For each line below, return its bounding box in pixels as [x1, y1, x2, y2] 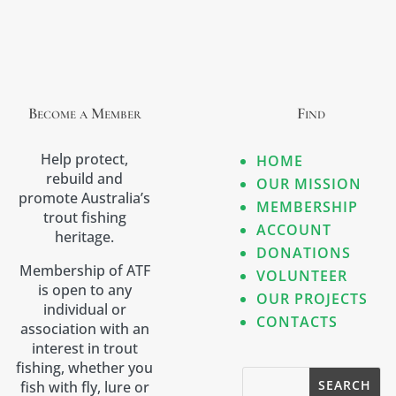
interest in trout [31, 339, 138, 359]
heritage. [55, 227, 115, 247]
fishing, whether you [16, 358, 154, 378]
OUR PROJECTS [256, 289, 368, 309]
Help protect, [41, 149, 129, 170]
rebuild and [46, 169, 124, 189]
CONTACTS [256, 312, 338, 332]
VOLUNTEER [256, 266, 347, 286]
